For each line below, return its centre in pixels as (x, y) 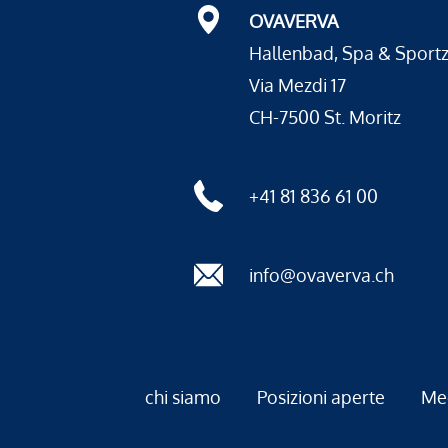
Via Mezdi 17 (297, 84)
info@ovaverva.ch (321, 274)
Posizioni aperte (320, 396)
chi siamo (182, 396)
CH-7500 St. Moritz (325, 116)
